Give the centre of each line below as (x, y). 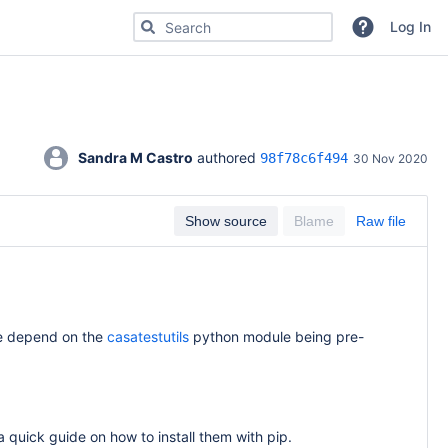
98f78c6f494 (304, 158)
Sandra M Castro (135, 157)
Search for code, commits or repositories (266, 20)
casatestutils (148, 336)
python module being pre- (276, 336)
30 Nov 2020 (390, 158)
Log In (410, 26)
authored (226, 157)
